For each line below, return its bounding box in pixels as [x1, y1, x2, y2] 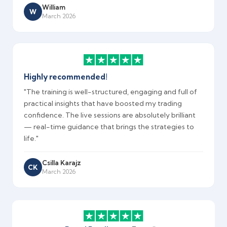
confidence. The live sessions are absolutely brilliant [24, 110, 196, 120]
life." [24, 133, 39, 143]
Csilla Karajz [42, 159, 81, 167]
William [42, 3, 65, 12]
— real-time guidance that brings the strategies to [24, 122, 194, 131]
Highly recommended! [24, 71, 107, 82]
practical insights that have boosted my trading [24, 98, 182, 108]
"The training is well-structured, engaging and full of [24, 87, 197, 96]
